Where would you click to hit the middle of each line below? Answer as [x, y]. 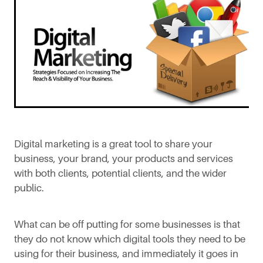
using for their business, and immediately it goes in [126, 254]
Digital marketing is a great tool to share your [113, 144]
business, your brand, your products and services [124, 159]
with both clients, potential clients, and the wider [120, 173]
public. [31, 188]
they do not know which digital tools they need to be [130, 239]
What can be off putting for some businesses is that [127, 224]
